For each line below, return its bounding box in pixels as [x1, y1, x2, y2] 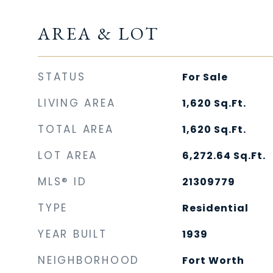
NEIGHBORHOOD [38, 253, 140, 268]
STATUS [38, 69, 86, 84]
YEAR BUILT [38, 227, 107, 241]
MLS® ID [38, 174, 87, 189]
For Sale [182, 70, 228, 84]
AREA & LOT [38, 22, 159, 45]
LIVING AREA [38, 96, 116, 110]
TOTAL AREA [38, 122, 114, 136]
